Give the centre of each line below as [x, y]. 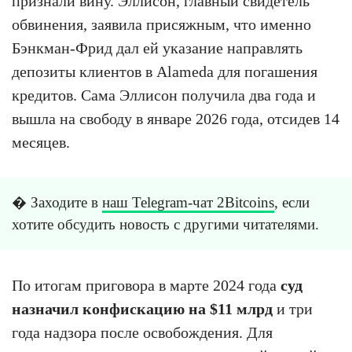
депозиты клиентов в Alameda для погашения [165, 71]
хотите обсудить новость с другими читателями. [165, 224]
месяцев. [41, 142]
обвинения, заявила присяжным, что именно [161, 24]
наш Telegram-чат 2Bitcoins [188, 202]
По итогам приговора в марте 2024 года [146, 285]
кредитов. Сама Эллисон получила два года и [164, 95]
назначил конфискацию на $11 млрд [142, 308]
